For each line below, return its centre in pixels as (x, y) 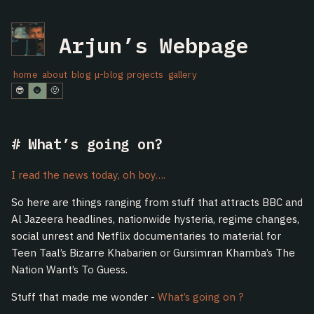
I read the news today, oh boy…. (88, 174)
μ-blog (109, 74)
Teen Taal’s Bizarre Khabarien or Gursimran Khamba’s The (153, 252)
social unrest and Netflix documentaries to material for (146, 235)
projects (145, 74)
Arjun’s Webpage (153, 45)
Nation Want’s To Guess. (69, 269)
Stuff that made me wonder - (84, 297)
